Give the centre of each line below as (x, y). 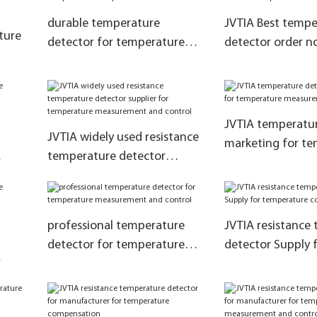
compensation (86, 62)
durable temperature (103, 23)
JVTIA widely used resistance (123, 137)
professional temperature (116, 226)
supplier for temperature (114, 175)
